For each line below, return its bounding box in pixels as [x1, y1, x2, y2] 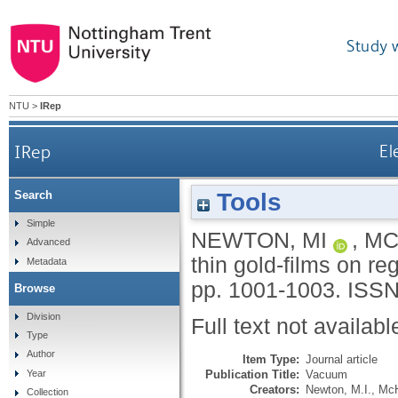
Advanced [26, 236, 70, 248]
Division [26, 310, 60, 322]
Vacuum [306, 367, 347, 381]
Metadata [26, 255, 67, 267]
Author [26, 348, 55, 360]
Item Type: [243, 352, 299, 366]
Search [14, 188, 52, 203]
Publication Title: [205, 367, 299, 381]
